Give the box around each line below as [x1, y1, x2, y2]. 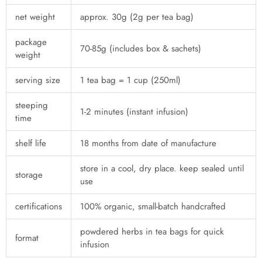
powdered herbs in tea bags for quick [80, 225, 224, 239]
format [15, 232, 39, 245]
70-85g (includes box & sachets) [80, 42, 201, 56]
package [15, 36, 47, 49]
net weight [15, 11, 55, 24]
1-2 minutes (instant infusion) [80, 105, 188, 119]
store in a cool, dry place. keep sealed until [80, 162, 244, 175]
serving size [15, 74, 60, 87]
